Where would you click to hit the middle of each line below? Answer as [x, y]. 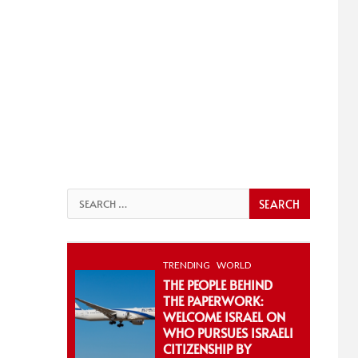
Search [86, 199]
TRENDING [186, 265]
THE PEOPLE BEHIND [217, 284]
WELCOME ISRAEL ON [224, 316]
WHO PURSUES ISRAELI [228, 332]
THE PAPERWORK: [213, 300]
